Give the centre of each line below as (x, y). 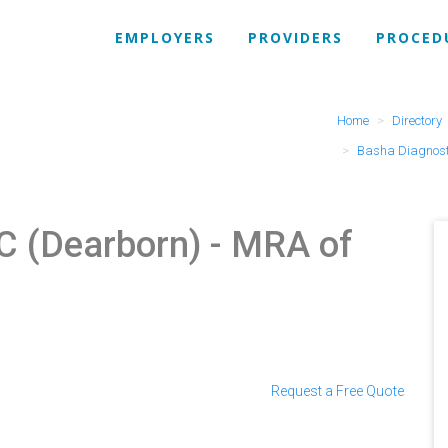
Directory (416, 120)
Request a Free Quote (337, 391)
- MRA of (277, 245)
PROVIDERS (295, 37)
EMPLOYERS (165, 37)
